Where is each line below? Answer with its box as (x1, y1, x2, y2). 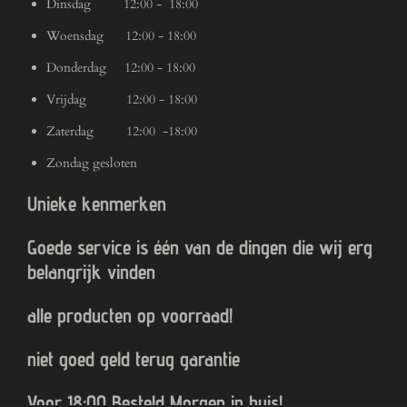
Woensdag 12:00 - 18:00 (46, 26, 196, 45)
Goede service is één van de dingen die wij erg (27, 234, 372, 259)
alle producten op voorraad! (27, 303, 233, 327)
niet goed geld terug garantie (27, 346, 240, 371)
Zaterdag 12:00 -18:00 (46, 122, 197, 140)
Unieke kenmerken (27, 191, 166, 215)
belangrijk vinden (27, 259, 155, 283)
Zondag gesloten (46, 154, 141, 172)
